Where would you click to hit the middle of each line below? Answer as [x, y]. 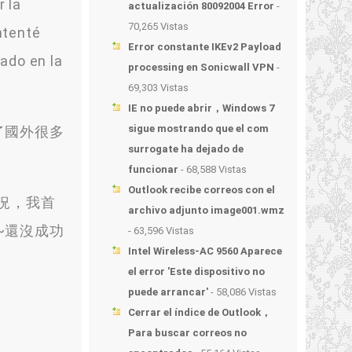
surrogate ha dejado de [186, 149]
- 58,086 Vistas [242, 292]
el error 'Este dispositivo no [196, 271]
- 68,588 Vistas [213, 169]
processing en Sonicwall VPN [201, 67]
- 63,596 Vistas [161, 231]
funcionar [153, 169]
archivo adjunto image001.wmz [206, 210]
